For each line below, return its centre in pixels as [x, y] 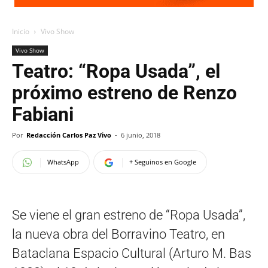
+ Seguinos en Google [163, 162]
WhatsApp [63, 162]
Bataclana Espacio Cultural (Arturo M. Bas [132, 253]
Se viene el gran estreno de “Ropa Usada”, [129, 215]
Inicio [21, 31]
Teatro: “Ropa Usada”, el [116, 71]
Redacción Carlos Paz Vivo [69, 135]
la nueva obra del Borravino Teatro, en [118, 234]
